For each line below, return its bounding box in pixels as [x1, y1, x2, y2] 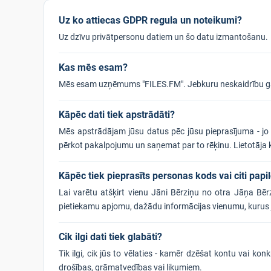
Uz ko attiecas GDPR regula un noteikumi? [59, 15, 242, 26]
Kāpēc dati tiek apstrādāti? [59, 109, 175, 120]
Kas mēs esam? [59, 62, 128, 73]
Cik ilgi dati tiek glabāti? [59, 231, 162, 243]
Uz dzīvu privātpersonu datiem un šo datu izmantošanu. [59, 32, 268, 42]
